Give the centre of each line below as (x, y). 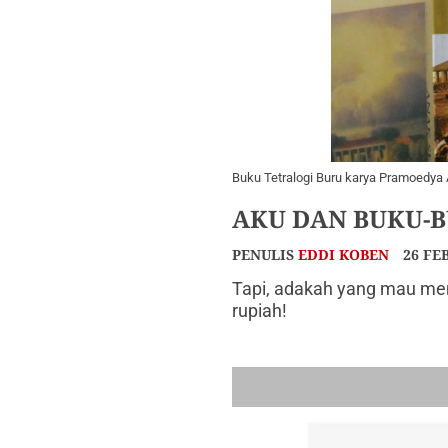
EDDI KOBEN (343, 254)
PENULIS (265, 254)
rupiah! (259, 310)
